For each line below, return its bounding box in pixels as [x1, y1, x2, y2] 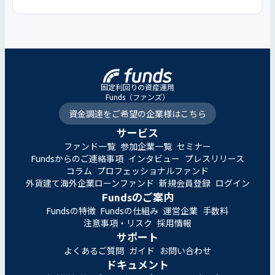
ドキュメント [106, 259, 169, 271]
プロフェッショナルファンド [97, 166, 209, 177]
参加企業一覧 [120, 142, 172, 152]
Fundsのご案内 [101, 192, 174, 204]
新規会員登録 [158, 179, 211, 189]
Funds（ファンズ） [106, 93, 169, 102]
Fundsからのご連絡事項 [31, 154, 123, 165]
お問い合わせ [160, 246, 211, 257]
